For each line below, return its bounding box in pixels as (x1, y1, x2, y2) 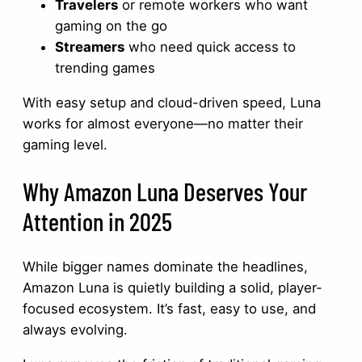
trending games (55, 60, 155, 77)
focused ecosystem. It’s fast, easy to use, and (23, 301, 316, 318)
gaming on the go (55, 18, 167, 35)
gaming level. (23, 136, 107, 153)
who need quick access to (124, 39, 296, 56)
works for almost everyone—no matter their (23, 115, 303, 132)
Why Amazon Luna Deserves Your (23, 175, 307, 206)
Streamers (55, 39, 124, 56)
